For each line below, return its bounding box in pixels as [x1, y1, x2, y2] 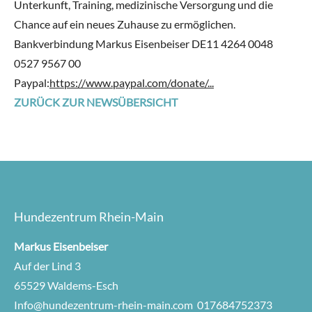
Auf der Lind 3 [14, 259, 81, 273]
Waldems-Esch [47, 279, 118, 292]
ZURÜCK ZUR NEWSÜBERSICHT [14, 95, 178, 109]
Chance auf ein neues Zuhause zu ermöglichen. [14, 17, 235, 31]
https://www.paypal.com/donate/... [49, 76, 214, 90]
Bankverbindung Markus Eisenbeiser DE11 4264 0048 [14, 37, 273, 51]
